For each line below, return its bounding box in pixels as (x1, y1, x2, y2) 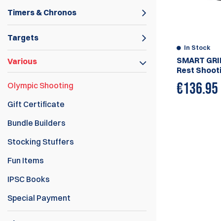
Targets (7, 33, 38, 42)
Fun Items (7, 155, 44, 165)
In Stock (184, 43, 211, 51)
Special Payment (7, 193, 71, 203)
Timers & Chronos (7, 7, 76, 17)
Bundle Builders (7, 118, 66, 128)
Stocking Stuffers (7, 137, 74, 147)
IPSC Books (7, 174, 50, 184)
